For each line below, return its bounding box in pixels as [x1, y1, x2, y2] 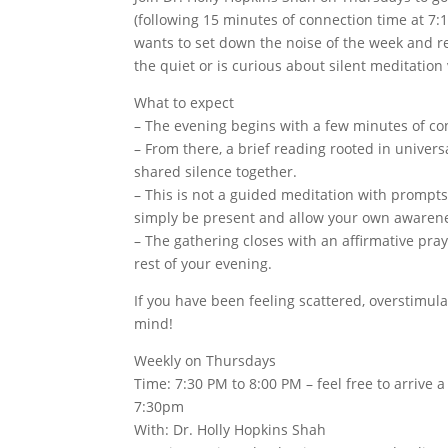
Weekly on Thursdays [134, 351, 277, 370]
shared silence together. [134, 162, 298, 181]
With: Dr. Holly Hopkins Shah [134, 420, 327, 439]
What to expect [134, 93, 235, 112]
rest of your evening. [134, 254, 273, 273]
